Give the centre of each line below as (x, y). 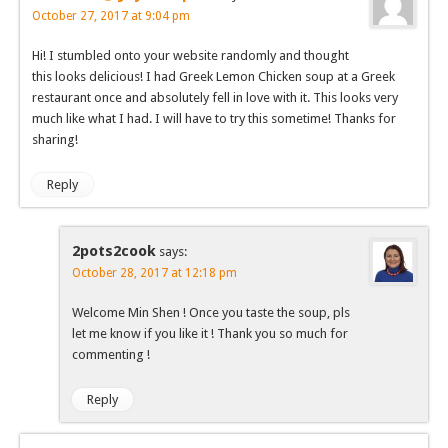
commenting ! (111, 355)
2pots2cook (114, 251)
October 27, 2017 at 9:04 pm (111, 16)
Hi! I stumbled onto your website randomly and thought (190, 56)
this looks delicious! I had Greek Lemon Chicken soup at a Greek (213, 77)
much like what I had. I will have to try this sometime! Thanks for (214, 119)
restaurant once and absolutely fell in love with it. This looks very (215, 98)
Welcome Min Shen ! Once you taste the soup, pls (211, 313)
